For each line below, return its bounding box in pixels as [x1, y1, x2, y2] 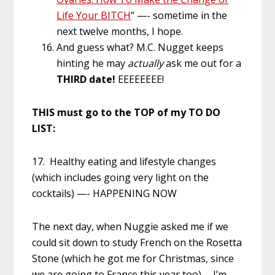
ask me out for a [163, 56, 242, 71]
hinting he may [56, 56, 128, 71]
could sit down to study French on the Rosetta [32, 236, 242, 250]
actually [128, 56, 164, 71]
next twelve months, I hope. [56, 25, 184, 39]
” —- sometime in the [131, 9, 228, 23]
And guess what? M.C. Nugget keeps [56, 41, 224, 55]
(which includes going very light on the [32, 171, 209, 185]
